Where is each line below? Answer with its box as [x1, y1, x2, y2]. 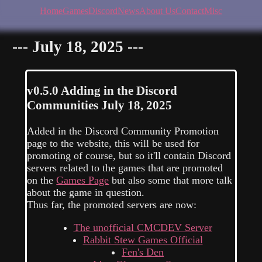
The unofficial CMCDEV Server [73, 221, 212, 233]
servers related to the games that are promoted [27, 161, 223, 174]
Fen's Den [122, 246, 164, 258]
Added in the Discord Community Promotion [27, 125, 219, 137]
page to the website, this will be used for [27, 137, 200, 149]
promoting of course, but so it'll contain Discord [27, 149, 232, 161]
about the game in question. [27, 186, 145, 198]
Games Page [56, 174, 109, 186]
